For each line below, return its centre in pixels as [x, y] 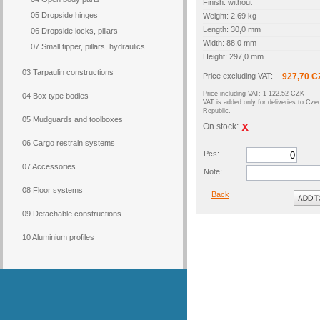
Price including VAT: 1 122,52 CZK [254, 94]
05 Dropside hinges [64, 15]
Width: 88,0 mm [230, 43]
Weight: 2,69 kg [230, 16]
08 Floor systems [52, 190]
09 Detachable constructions [72, 214]
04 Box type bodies [55, 96]
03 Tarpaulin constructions [68, 72]
